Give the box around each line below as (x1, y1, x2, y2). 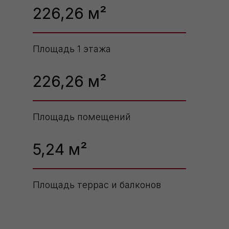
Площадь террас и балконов (33, 179, 161, 191)
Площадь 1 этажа (33, 43, 111, 55)
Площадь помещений (33, 111, 131, 123)
